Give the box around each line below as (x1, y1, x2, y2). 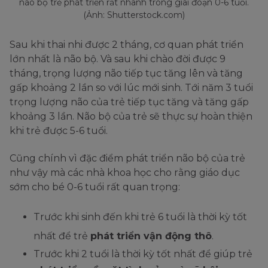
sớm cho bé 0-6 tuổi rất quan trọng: (10, 181, 180, 193)
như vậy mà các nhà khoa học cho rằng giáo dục (10, 167, 240, 179)
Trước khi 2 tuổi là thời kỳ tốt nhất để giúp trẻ (33, 248, 252, 260)
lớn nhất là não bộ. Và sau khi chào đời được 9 (10, 53, 226, 65)
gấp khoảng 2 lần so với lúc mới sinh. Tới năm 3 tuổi (10, 82, 253, 94)
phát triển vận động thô (90, 230, 212, 242)
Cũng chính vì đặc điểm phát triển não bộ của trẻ (10, 153, 245, 165)
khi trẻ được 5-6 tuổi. (10, 125, 110, 137)
